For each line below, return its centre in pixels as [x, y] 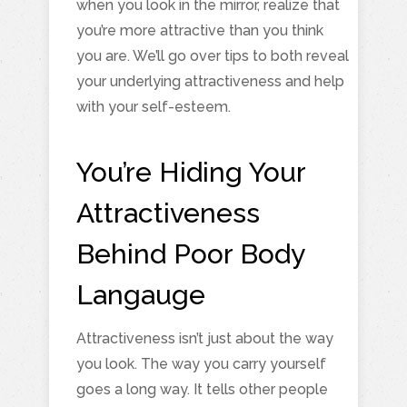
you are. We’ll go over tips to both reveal [213, 55]
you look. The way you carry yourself [201, 363]
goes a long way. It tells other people [202, 389]
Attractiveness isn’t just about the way [205, 338]
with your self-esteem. [154, 106]
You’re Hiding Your [191, 172]
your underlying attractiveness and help [210, 81]
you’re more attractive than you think [200, 30]
